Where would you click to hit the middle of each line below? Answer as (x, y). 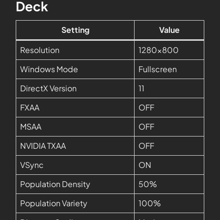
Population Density (55, 184)
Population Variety (54, 203)
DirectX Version (48, 88)
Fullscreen (158, 69)
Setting (75, 30)
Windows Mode (49, 69)
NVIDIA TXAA (43, 146)
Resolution (40, 50)
